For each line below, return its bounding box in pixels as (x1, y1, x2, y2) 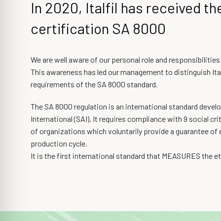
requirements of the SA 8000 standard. (31, 79, 158, 89)
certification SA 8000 (31, 19, 166, 37)
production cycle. (31, 138, 87, 148)
